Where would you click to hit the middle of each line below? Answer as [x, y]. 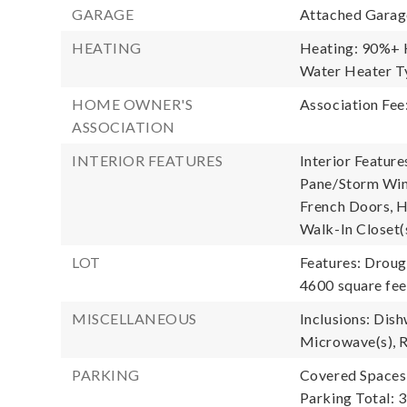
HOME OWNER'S [133, 104]
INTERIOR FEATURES [148, 160]
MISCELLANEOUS [134, 318]
